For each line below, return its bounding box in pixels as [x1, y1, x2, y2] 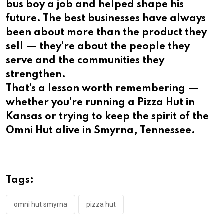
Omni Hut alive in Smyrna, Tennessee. [6, 126, 195, 136]
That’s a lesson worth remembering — [6, 84, 199, 94]
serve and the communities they [6, 56, 164, 66]
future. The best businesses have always [6, 14, 206, 24]
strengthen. [6, 70, 66, 80]
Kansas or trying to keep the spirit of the [6, 112, 209, 122]
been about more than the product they [6, 28, 207, 38]
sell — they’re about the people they [6, 42, 190, 52]
